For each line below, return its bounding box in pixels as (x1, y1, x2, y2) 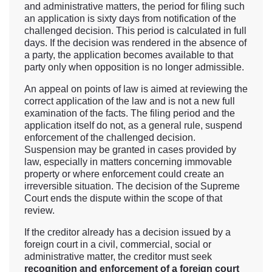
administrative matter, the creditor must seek (24, 251, 212, 262)
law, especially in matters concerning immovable (24, 157, 232, 168)
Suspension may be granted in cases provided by (24, 144, 236, 155)
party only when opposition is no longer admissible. (24, 62, 244, 73)
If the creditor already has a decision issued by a (24, 227, 231, 238)
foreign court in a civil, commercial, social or (24, 239, 211, 250)
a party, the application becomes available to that (24, 50, 233, 61)
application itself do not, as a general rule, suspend (24, 120, 242, 131)
